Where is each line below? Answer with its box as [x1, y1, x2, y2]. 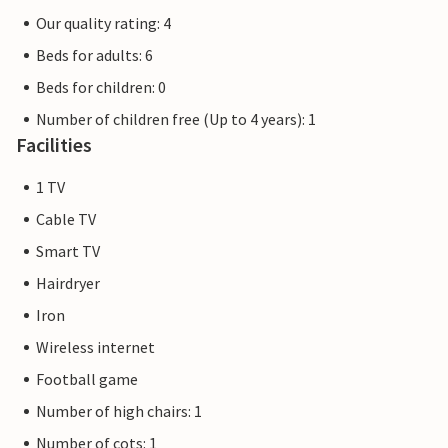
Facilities [16, 132, 92, 157]
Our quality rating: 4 [36, 13, 171, 33]
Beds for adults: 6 [36, 45, 153, 65]
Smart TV [36, 241, 100, 261]
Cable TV [36, 209, 96, 229]
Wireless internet [36, 337, 155, 357]
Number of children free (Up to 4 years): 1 [36, 109, 316, 129]
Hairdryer [36, 273, 100, 293]
